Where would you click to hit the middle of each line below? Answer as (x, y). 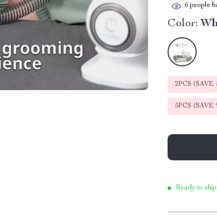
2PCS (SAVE (195, 84)
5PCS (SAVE (195, 106)
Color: (183, 24)
